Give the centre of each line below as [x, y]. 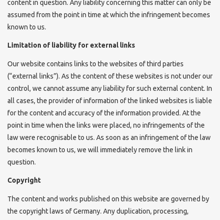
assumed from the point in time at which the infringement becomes [109, 14]
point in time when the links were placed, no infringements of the [106, 125]
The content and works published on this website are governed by [108, 199]
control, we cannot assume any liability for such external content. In [110, 88]
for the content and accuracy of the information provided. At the [104, 113]
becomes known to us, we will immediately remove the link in [100, 150]
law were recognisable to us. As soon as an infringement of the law [109, 137]
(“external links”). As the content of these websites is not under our [110, 76]
